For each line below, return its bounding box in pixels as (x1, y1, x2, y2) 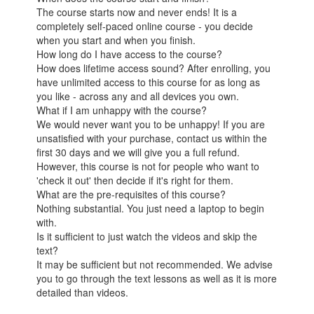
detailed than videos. (36, 285, 129, 300)
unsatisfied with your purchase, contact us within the (36, 131, 268, 146)
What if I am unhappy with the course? (36, 103, 207, 118)
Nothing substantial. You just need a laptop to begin (36, 201, 265, 216)
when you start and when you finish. (36, 33, 196, 48)
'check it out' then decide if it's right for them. (36, 173, 234, 188)
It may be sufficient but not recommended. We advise (36, 257, 273, 272)
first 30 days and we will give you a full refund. (36, 145, 240, 160)
